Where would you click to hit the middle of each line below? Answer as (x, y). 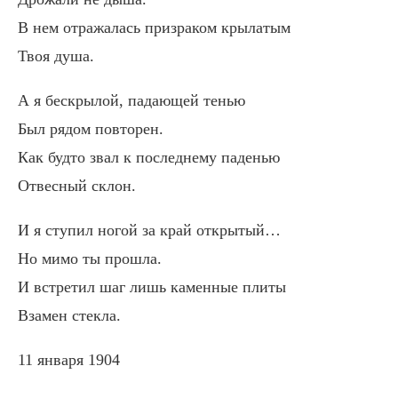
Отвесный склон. (77, 186)
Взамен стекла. (69, 315)
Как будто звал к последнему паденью (149, 157)
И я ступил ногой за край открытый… (149, 230)
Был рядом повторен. (91, 129)
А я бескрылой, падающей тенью (131, 100)
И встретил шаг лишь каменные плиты (152, 287)
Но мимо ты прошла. (90, 259)
